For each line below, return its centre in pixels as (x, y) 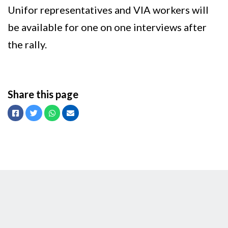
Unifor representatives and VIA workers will (108, 10)
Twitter (50, 113)
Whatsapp (72, 113)
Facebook (35, 113)
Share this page (43, 94)
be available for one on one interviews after (107, 27)
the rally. (27, 45)
